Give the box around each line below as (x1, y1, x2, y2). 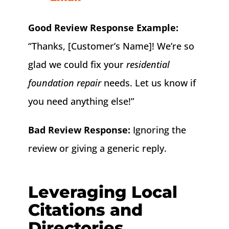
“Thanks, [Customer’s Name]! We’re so (28, 40, 194, 53)
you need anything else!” (28, 95, 134, 108)
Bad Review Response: (28, 124, 130, 136)
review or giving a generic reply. (28, 142, 167, 155)
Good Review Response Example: (28, 21, 178, 34)
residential (126, 58, 170, 71)
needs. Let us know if (101, 77, 196, 89)
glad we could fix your (28, 58, 126, 71)
